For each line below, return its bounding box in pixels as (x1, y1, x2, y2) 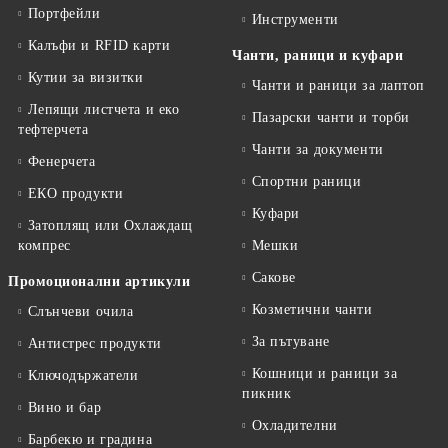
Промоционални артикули (8, 274, 191, 289)
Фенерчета (27, 154, 96, 169)
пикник (242, 386, 292, 401)
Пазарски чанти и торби (251, 110, 410, 125)
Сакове (251, 270, 296, 285)
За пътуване (251, 334, 330, 349)
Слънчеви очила (27, 304, 134, 319)
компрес (18, 238, 71, 253)
